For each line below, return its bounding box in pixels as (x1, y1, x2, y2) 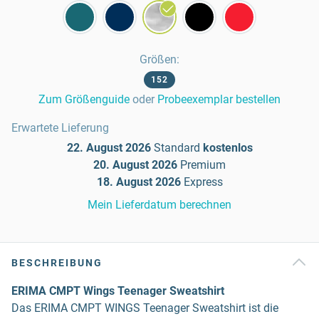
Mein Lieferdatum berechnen (88, 198, 231, 211)
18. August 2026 (96, 175, 181, 189)
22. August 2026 (66, 141, 151, 155)
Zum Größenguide (38, 93, 130, 106)
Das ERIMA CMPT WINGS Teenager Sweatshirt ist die (11, 301, 278, 315)
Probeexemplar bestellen (157, 93, 281, 106)
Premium (180, 158, 226, 172)
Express (183, 175, 223, 189)
